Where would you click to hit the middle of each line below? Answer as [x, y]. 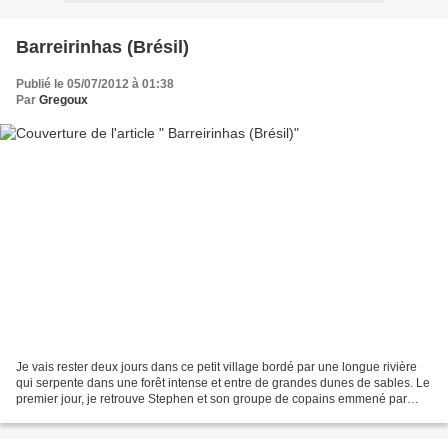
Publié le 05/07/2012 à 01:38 [95, 83]
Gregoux [63, 99]
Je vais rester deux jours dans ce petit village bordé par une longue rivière [216, 367]
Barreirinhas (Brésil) [102, 46]
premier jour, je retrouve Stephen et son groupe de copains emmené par [211, 399]
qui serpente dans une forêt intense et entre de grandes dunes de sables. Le [223, 383]
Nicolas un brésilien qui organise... [110, 415]
